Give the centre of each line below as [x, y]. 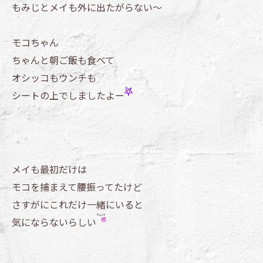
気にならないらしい [54, 222]
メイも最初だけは [49, 169]
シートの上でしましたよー [68, 95]
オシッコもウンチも [54, 77]
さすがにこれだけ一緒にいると [77, 204]
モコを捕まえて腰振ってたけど [77, 187]
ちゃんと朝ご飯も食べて [63, 60]
